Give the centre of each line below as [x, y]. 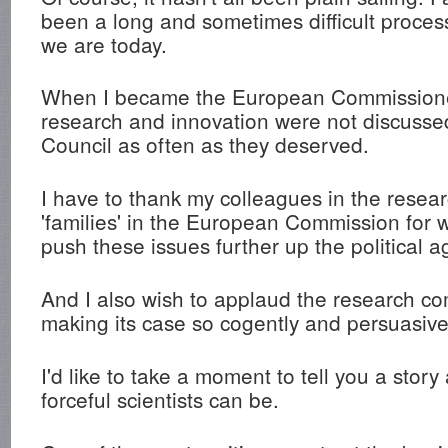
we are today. [104, 43]
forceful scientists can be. [160, 398]
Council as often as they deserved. [205, 144]
